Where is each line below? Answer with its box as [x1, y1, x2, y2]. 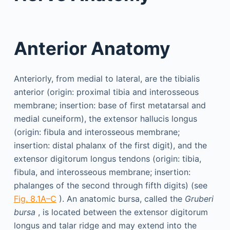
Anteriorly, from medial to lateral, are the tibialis [13, 73, 200, 84]
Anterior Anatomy [13, 37, 170, 59]
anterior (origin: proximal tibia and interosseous [13, 87, 199, 97]
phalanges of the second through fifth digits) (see [13, 180, 207, 190]
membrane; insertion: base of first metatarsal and [13, 100, 206, 110]
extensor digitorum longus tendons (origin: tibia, [13, 154, 201, 164]
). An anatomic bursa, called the [56, 194, 185, 204]
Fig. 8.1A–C [13, 194, 56, 204]
